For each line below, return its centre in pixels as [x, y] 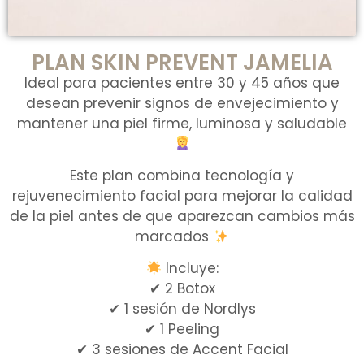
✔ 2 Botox [182, 289]
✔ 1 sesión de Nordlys [182, 309]
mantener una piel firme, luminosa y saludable [182, 123]
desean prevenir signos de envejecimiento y [182, 103]
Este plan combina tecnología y [182, 176]
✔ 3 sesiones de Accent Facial [182, 350]
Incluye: [190, 269]
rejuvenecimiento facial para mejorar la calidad [182, 196]
